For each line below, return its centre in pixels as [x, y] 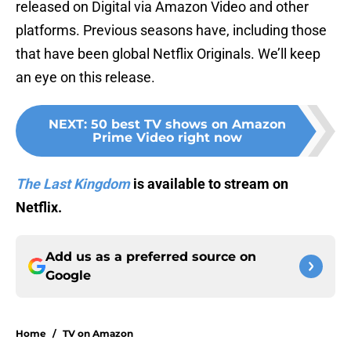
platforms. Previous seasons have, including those [171, 31]
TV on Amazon [98, 334]
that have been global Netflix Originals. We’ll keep [168, 54]
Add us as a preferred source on [151, 257]
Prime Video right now [167, 138]
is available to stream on [209, 184]
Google [68, 276]
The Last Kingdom [73, 184]
